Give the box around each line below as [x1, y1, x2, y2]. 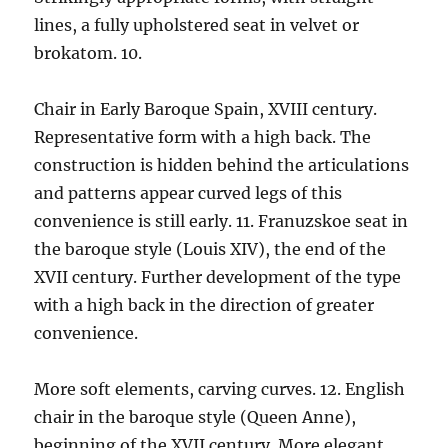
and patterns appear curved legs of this [34, 183, 343, 203]
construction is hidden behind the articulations [34, 155, 410, 175]
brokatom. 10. [34, 43, 143, 63]
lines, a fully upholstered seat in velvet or [34, 15, 360, 35]
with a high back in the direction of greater [34, 295, 375, 315]
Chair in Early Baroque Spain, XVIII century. [34, 99, 378, 119]
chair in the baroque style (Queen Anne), [34, 407, 357, 427]
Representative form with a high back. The [34, 127, 372, 147]
